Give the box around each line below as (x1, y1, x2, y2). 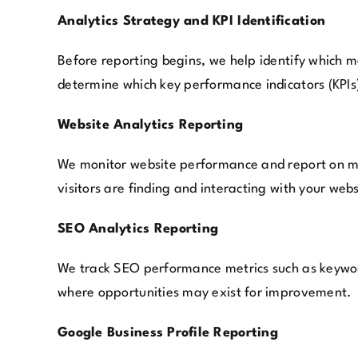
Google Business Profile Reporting (58, 325, 278, 340)
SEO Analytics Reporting (58, 221, 219, 236)
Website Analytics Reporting (58, 117, 244, 132)
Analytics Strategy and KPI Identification (58, 14, 326, 28)
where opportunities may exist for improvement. (58, 285, 352, 300)
